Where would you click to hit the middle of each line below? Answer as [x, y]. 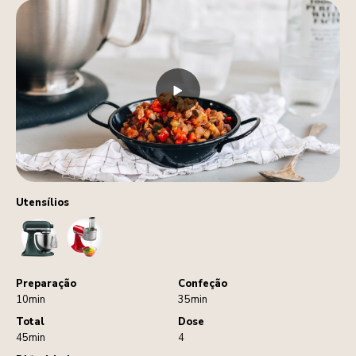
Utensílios [43, 202]
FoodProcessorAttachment [161, 224]
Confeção [203, 283]
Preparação [46, 283]
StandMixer [70, 224]
